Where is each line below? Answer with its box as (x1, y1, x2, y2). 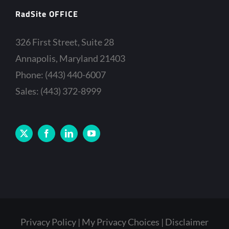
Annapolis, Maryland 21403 (15, 52, 125, 64)
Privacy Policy (20, 216, 76, 227)
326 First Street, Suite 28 (15, 36, 114, 48)
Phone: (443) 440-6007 (15, 68, 106, 80)
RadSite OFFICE (15, 7, 78, 20)
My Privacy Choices (82, 216, 159, 227)
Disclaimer (165, 216, 209, 227)
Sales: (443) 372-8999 (15, 85, 101, 97)
